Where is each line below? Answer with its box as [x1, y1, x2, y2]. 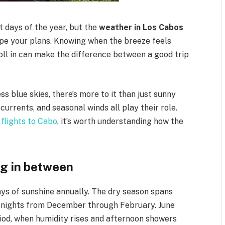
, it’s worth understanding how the [57, 116, 184, 126]
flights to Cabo [1, 116, 58, 126]
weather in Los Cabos [99, 22, 184, 32]
